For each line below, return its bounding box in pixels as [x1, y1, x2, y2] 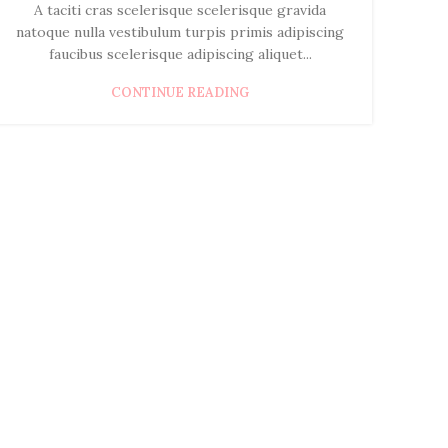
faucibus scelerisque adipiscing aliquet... [48, 45, 312, 64]
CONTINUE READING [111, 84, 249, 102]
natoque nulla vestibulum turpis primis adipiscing [16, 23, 344, 42]
